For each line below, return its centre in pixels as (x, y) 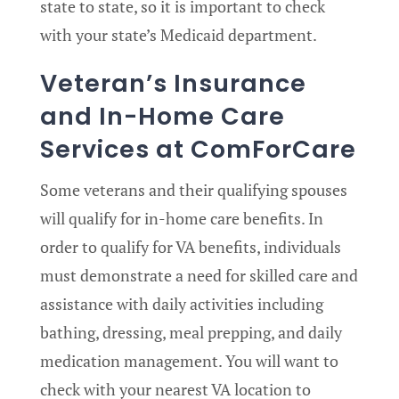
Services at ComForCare (198, 150)
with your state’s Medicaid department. (179, 35)
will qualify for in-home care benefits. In (182, 218)
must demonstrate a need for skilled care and (199, 275)
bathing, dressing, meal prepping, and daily (191, 332)
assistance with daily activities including (182, 303)
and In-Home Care (163, 117)
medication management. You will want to (189, 360)
